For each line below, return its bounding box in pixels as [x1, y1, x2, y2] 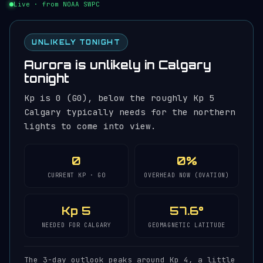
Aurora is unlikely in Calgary [24, 58, 211, 72]
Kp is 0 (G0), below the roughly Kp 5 [24, 92, 214, 103]
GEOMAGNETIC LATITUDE [148, 221, 225, 229]
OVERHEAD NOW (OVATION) [144, 171, 230, 179]
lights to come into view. [24, 120, 156, 131]
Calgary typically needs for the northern [24, 106, 235, 117]
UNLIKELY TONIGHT [32, 38, 120, 46]
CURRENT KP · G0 [47, 171, 106, 179]
